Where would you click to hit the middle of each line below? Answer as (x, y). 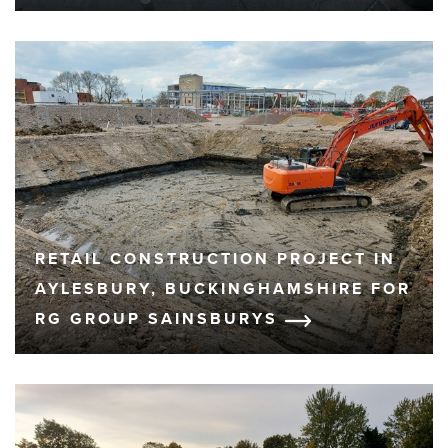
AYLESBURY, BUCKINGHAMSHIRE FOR (223, 289)
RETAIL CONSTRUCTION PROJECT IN (215, 259)
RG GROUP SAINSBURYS (160, 319)
